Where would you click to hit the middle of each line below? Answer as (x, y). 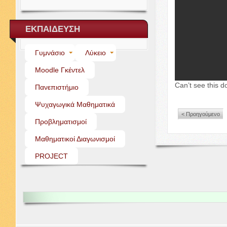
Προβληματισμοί (61, 122)
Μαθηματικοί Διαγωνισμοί (75, 139)
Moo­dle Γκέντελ (60, 70)
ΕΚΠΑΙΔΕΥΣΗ (53, 29)
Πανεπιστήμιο (56, 87)
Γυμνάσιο (50, 53)
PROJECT (51, 156)
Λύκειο (95, 53)
